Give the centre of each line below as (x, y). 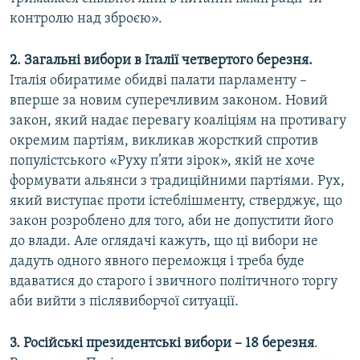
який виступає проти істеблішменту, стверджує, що (176, 202)
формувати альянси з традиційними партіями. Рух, (177, 182)
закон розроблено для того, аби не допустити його (172, 222)
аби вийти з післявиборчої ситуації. (124, 302)
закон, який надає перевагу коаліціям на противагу (178, 121)
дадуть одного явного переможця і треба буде (157, 262)
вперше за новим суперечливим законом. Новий (169, 101)
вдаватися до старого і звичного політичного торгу (174, 282)
